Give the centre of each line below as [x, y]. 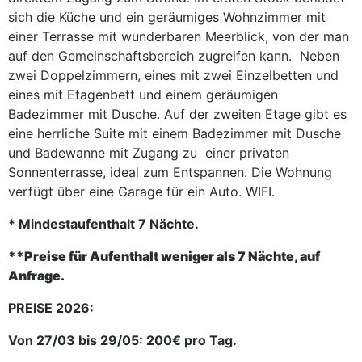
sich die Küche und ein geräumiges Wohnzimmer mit [167, 17]
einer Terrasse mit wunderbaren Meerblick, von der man [179, 36]
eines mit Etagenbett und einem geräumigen [143, 95]
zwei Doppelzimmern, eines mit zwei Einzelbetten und [173, 75]
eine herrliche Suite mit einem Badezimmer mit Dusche [175, 133]
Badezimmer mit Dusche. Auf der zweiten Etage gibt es [177, 114]
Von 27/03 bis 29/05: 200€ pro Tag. [122, 340]
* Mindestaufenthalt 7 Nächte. [103, 224]
